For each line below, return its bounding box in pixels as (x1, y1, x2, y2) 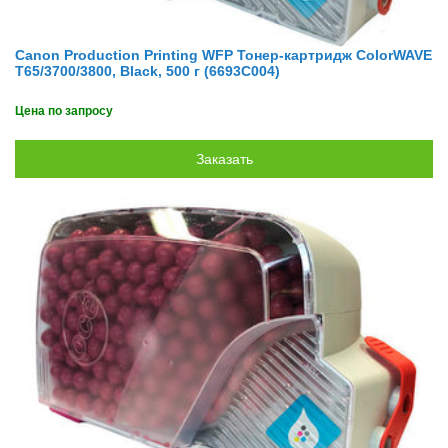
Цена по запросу (15, 104, 113, 118)
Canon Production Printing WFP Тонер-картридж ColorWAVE (15, 47, 432, 63)
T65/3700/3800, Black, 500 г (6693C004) (15, 63, 280, 79)
